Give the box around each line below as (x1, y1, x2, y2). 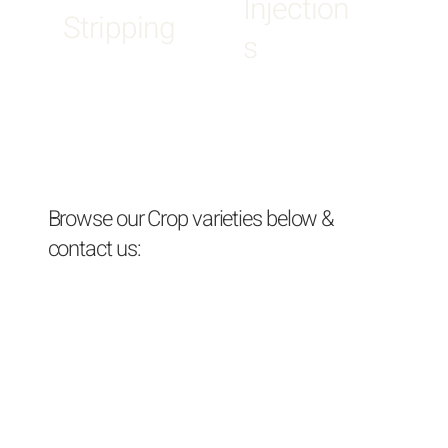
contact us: (47, 233, 141, 266)
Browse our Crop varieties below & (47, 203, 335, 236)
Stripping (63, 7, 176, 51)
